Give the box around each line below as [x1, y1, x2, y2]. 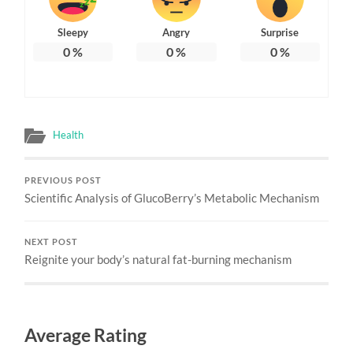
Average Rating [24, 324, 147, 346]
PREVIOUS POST [24, 175, 102, 185]
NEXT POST [24, 236, 79, 247]
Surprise [261, 25, 299, 39]
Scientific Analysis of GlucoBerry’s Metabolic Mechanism [24, 190, 320, 205]
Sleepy [58, 25, 89, 39]
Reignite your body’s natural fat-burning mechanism [24, 251, 292, 266]
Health [53, 128, 84, 141]
